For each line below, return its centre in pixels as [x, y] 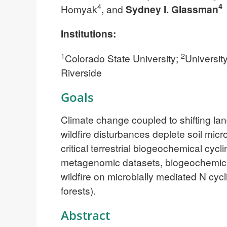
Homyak [79, 9]
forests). [78, 190]
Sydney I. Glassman [172, 9]
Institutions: [88, 34]
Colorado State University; [123, 58]
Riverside [81, 72]
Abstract [85, 215]
